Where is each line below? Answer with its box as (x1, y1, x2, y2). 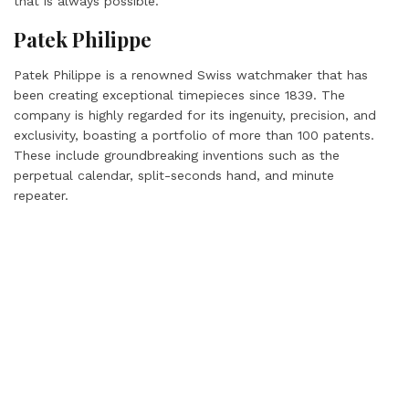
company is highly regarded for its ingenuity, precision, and (14, 108, 376, 122)
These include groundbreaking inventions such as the (14, 148, 340, 163)
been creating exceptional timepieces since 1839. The (14, 88, 345, 102)
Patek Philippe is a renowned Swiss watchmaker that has (14, 68, 368, 82)
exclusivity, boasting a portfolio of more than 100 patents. (14, 128, 374, 142)
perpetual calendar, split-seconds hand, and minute (14, 168, 334, 183)
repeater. (14, 188, 73, 203)
